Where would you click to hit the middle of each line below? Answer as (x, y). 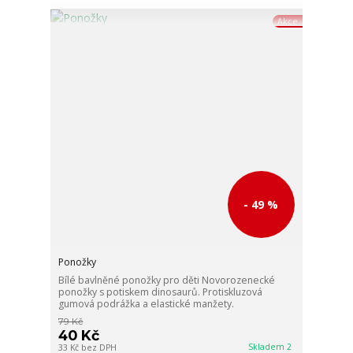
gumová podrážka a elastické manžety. (147, 303)
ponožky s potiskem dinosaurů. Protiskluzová (161, 292)
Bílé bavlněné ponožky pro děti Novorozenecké (167, 280)
